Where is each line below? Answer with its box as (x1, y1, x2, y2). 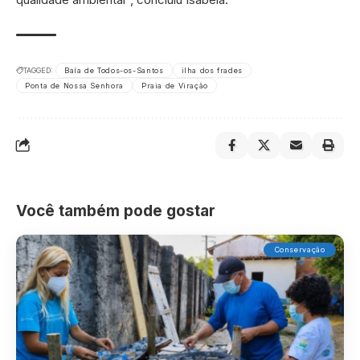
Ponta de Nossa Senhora (25, 80, 124, 90)
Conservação (274, 245, 325, 255)
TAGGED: (23, 65, 53, 75)
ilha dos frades (181, 65, 243, 75)
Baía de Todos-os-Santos (64, 65, 164, 75)
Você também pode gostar (16, 201, 215, 220)
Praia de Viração (141, 80, 208, 90)
